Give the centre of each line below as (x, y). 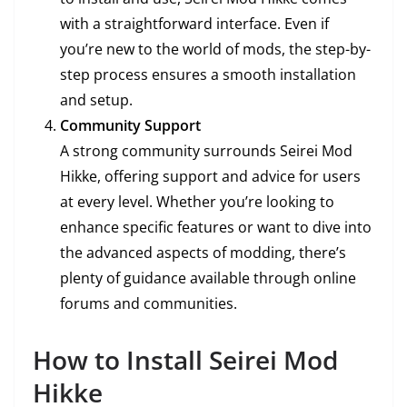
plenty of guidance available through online (208, 278)
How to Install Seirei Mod (185, 360)
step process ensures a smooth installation (208, 75)
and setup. (96, 100)
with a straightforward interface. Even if (194, 24)
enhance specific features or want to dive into (216, 228)
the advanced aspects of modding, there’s (203, 253)
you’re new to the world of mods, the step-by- (215, 50)
